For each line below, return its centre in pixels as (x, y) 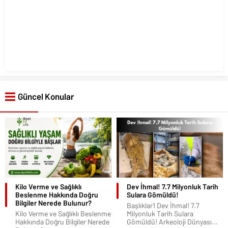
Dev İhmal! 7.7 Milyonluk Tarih (173, 186)
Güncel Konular (46, 96)
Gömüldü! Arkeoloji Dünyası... (172, 221)
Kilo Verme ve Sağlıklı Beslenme (63, 213)
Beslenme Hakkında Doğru (57, 194)
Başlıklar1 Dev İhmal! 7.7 (163, 205)
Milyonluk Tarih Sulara (160, 213)
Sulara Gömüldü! (153, 194)
